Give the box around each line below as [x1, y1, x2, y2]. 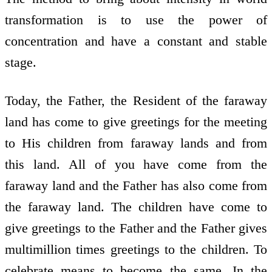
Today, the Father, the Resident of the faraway [5, 92, 267, 108]
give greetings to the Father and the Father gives [5, 220, 267, 236]
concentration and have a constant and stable [5, 33, 267, 49]
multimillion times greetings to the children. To [5, 241, 267, 257]
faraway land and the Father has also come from [5, 177, 267, 193]
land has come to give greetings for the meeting [5, 114, 267, 129]
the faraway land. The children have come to [5, 199, 267, 214]
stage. [5, 55, 36, 70]
